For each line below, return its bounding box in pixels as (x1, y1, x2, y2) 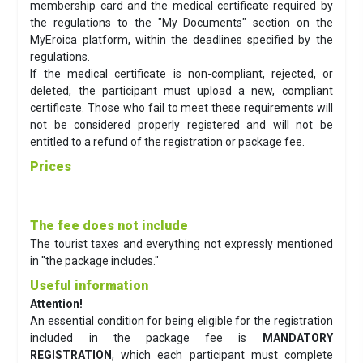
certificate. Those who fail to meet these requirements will (30, 101, 333, 115)
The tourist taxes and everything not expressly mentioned (30, 237, 333, 251)
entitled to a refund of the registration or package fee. (30, 135, 305, 149)
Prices (30, 158, 72, 174)
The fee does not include (30, 218, 189, 234)
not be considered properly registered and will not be (30, 118, 333, 132)
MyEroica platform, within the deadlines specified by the (30, 33, 333, 47)
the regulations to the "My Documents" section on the (30, 16, 333, 30)
